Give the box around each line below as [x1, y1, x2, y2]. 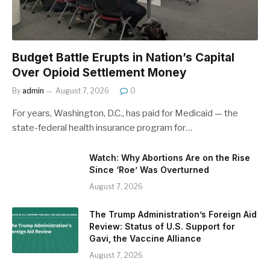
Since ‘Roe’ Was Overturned [89, 165, 209, 175]
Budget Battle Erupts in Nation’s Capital [12, 51, 234, 65]
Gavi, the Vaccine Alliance [89, 233, 201, 244]
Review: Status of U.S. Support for [89, 221, 235, 232]
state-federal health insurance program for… [12, 122, 192, 134]
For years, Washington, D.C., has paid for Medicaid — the [12, 108, 238, 119]
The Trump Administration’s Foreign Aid [89, 209, 257, 220]
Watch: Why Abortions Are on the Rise [89, 152, 250, 163]
